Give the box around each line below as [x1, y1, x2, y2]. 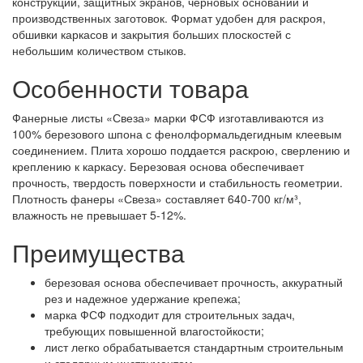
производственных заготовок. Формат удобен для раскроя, [12, 10, 326, 26]
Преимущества [12, 235, 185, 270]
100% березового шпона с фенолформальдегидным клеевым [12, 126, 342, 142]
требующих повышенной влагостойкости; [45, 322, 264, 339]
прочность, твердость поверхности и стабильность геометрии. [12, 174, 343, 190]
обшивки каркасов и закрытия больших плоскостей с [12, 26, 291, 42]
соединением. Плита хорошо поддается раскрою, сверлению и [12, 142, 350, 158]
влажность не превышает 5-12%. [12, 207, 186, 223]
